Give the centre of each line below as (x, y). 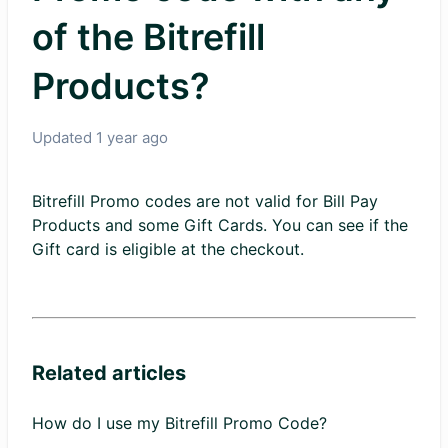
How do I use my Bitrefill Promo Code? (179, 423)
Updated (64, 137)
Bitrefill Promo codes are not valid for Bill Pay (205, 201)
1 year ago (132, 137)
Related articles (109, 373)
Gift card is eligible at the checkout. (168, 249)
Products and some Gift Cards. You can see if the (220, 225)
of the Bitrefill (148, 37)
